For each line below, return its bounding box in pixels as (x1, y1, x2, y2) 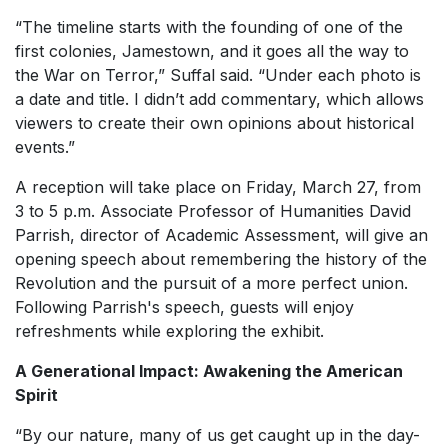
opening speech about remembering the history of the (15, 249, 427, 269)
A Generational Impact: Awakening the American (15, 361, 403, 381)
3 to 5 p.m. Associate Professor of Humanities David (15, 201, 411, 221)
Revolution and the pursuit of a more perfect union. (15, 273, 408, 293)
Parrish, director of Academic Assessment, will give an (15, 225, 428, 245)
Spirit (15, 385, 58, 405)
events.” (15, 137, 75, 157)
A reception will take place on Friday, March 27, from (15, 177, 421, 197)
